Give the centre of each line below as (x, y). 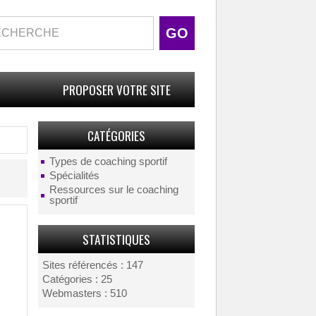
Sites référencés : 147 (92, 265)
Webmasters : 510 (84, 293)
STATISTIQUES (116, 239)
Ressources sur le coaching (114, 190)
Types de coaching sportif (108, 162)
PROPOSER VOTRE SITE (116, 90)
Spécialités (74, 176)
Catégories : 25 (77, 279)
